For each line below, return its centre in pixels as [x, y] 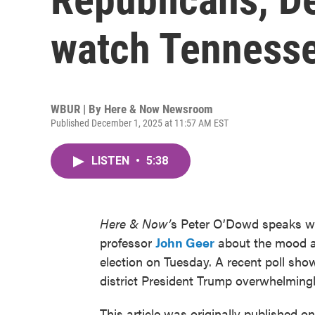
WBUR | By [77, 109]
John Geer [185, 242]
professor [128, 242]
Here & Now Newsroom [159, 109]
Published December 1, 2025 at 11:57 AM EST [140, 123]
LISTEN [112, 161]
